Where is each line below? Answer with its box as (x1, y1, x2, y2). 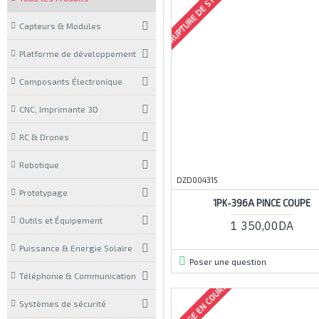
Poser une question (189, 256, 266, 266)
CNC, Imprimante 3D (19, 104, 98, 114)
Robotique (19, 159, 59, 169)
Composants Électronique (19, 76, 122, 86)
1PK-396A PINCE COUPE (213, 197, 311, 209)
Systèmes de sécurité (19, 298, 106, 308)
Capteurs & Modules (19, 21, 101, 31)
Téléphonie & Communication (19, 271, 136, 281)
